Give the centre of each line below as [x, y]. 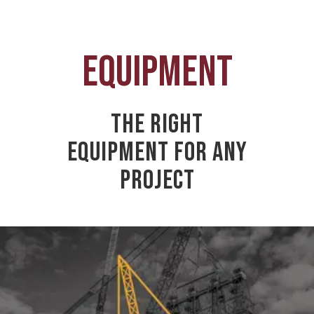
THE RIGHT [157, 125]
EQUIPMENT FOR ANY [157, 153]
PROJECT [157, 181]
